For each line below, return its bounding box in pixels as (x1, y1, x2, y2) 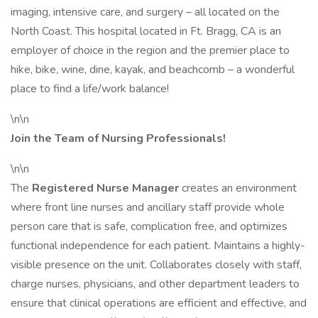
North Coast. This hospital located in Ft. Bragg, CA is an (11, 23, 281, 39)
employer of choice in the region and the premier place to (11, 43, 290, 58)
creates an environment (182, 180, 297, 196)
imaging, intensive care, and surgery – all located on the (11, 4, 280, 20)
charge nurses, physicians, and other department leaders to (11, 276, 300, 292)
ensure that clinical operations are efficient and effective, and (11, 295, 307, 311)
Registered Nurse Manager (32, 180, 182, 196)
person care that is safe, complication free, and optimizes (11, 219, 287, 234)
